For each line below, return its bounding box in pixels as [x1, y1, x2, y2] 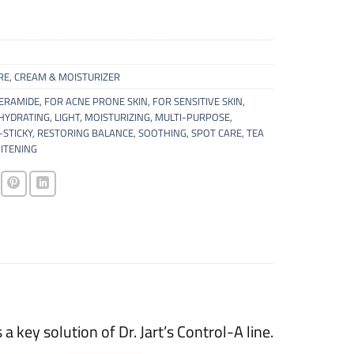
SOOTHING [137, 124, 186, 141]
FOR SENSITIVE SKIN [152, 92, 243, 109]
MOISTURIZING [84, 108, 150, 125]
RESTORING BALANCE [36, 124, 134, 141]
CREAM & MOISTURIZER [13, 68, 120, 85]
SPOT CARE [190, 124, 242, 141]
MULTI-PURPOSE [154, 108, 230, 125]
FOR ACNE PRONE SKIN [43, 92, 148, 109]
